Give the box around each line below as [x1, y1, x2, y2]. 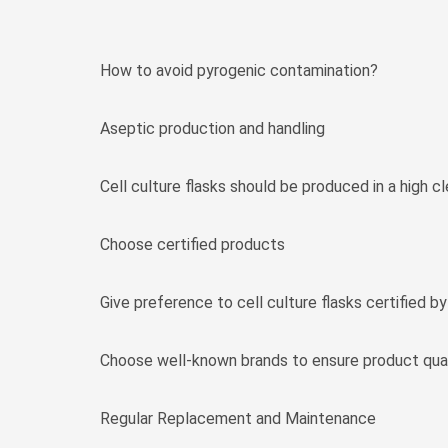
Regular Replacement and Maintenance [100, 409, 376, 429]
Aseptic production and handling [100, 119, 325, 139]
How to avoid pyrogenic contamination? [100, 61, 378, 81]
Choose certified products [100, 235, 285, 255]
